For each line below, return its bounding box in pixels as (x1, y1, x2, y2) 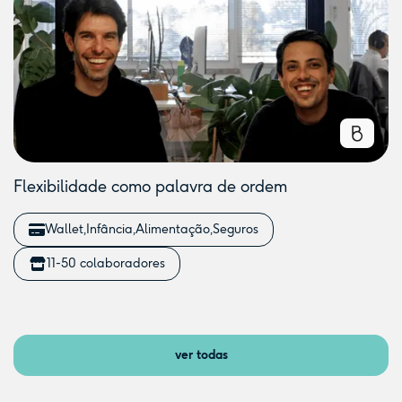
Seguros (213, 222, 258, 237)
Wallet (45, 222, 83, 237)
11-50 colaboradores (47, 256, 165, 271)
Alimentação (135, 222, 210, 237)
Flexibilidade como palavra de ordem (13, 177, 287, 197)
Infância (86, 222, 133, 237)
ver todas (174, 347, 228, 363)
